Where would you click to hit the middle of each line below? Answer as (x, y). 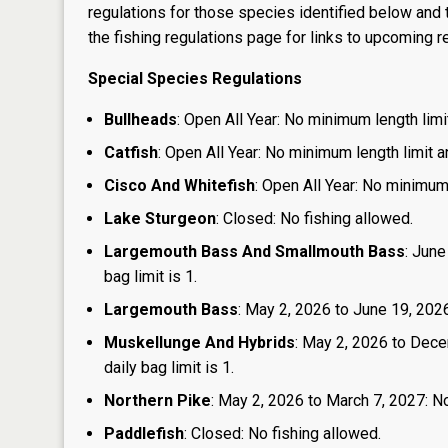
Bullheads (140, 119)
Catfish (131, 152)
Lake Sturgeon (160, 218)
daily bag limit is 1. (169, 367)
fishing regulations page (198, 37)
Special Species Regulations (195, 78)
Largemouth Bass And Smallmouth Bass (254, 251)
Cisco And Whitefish (179, 185)
